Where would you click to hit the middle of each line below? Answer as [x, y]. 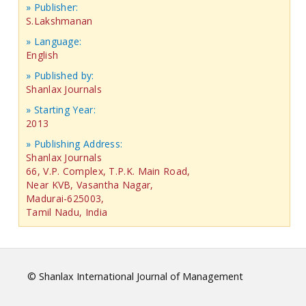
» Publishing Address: [74, 144]
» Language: [54, 42]
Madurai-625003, [65, 199]
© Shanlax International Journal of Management [135, 277]
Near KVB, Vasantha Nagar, [90, 185]
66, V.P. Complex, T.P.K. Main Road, [108, 171]
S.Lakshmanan [59, 21]
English [42, 55]
